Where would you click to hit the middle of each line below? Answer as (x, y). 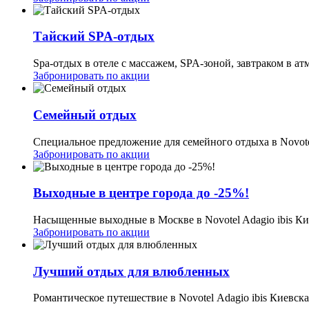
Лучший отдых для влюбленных (131, 271)
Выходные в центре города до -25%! (141, 193)
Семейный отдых (85, 114)
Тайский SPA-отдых (94, 37)
